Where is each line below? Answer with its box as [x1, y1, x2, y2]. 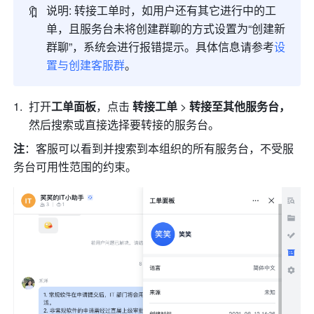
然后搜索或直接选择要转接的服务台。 [29, 116, 223, 133]
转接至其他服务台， [189, 98, 291, 115]
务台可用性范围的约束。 [13, 158, 137, 175]
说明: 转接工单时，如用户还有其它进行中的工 [46, 2, 277, 19]
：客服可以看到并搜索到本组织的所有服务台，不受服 [25, 140, 294, 157]
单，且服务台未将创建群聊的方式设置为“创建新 [46, 20, 286, 37]
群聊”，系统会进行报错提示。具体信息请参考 [46, 39, 275, 55]
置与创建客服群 [46, 57, 125, 74]
